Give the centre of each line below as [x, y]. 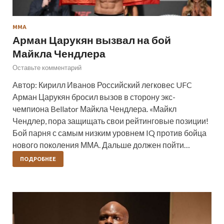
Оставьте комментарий [47, 68]
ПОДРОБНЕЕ [38, 159]
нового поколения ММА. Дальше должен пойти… [101, 145]
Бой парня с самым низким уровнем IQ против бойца [109, 133]
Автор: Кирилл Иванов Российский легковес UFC [102, 85]
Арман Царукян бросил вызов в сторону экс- [94, 97]
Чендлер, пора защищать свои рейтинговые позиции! [110, 121]
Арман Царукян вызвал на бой [92, 40]
